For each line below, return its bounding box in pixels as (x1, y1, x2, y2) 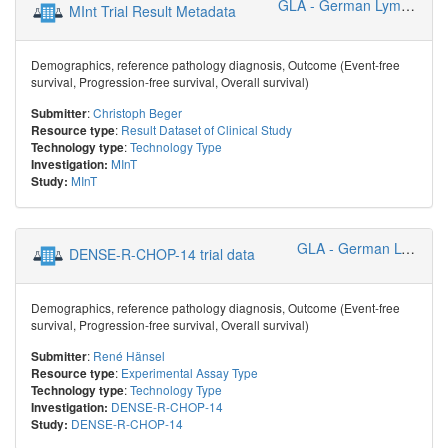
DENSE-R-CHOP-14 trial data (69, 243, 255, 264)
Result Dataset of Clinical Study (121, 120, 292, 138)
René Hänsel (93, 346, 165, 364)
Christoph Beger (93, 103, 182, 121)
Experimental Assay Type (121, 363, 258, 381)
